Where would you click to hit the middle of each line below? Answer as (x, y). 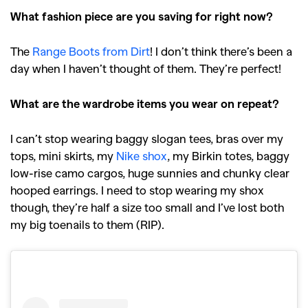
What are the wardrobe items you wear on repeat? (145, 103)
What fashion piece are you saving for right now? (142, 16)
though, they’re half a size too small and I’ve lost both (147, 207)
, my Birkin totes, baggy (228, 156)
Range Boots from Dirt (91, 51)
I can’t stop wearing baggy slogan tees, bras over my (147, 139)
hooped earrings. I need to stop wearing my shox (137, 190)
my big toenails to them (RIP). (87, 224)
